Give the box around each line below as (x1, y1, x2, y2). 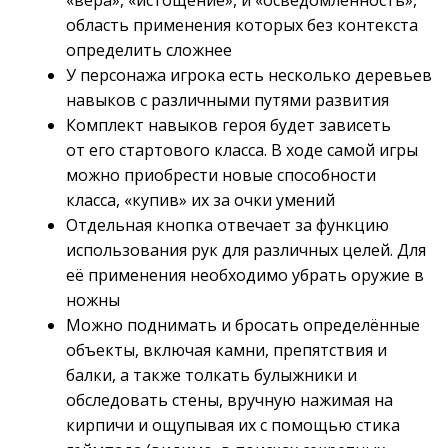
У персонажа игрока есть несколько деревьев (65, 64, 432, 87)
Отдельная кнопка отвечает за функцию (65, 214, 389, 237)
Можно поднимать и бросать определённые (65, 314, 420, 337)
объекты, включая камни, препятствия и (65, 339, 387, 362)
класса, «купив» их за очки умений (65, 189, 335, 212)
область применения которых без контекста (65, 14, 418, 37)
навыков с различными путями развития (65, 89, 389, 112)
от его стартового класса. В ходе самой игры (65, 139, 418, 162)
